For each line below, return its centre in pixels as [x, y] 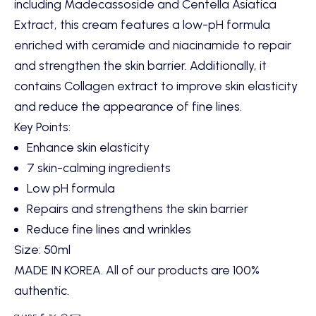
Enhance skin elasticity [88, 147]
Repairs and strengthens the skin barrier [137, 208]
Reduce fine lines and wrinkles [109, 229]
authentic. [42, 290]
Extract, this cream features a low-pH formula [142, 24]
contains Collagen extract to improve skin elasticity [156, 85]
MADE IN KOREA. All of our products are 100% [137, 269]
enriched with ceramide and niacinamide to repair [153, 44]
